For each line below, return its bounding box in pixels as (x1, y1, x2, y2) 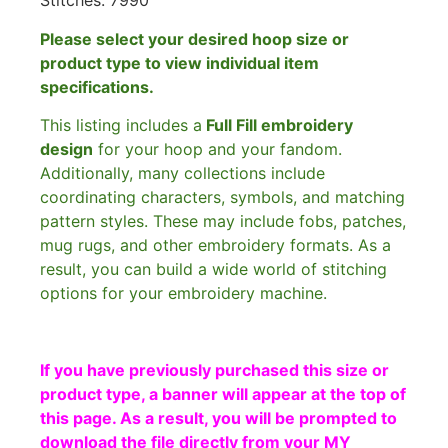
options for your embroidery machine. (40, 282, 327, 303)
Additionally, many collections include (40, 162, 325, 183)
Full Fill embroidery (202, 114, 353, 135)
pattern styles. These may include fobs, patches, (40, 210, 406, 231)
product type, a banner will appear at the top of (40, 383, 406, 404)
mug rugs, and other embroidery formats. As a (40, 234, 391, 255)
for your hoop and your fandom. (93, 138, 342, 159)
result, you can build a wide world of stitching (40, 258, 387, 279)
